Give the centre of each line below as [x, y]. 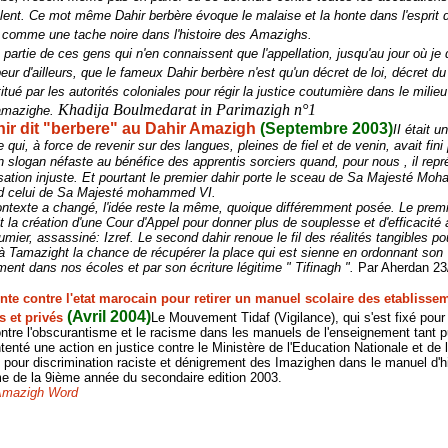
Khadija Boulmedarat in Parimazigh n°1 [187, 109]
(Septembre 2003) [327, 128]
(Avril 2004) [109, 316]
